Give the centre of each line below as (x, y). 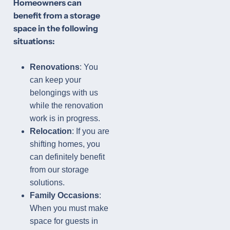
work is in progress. (65, 119)
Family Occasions (64, 196)
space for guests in (64, 221)
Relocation (51, 131)
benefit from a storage (57, 16)
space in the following (56, 28)
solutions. (47, 183)
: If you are (91, 131)
